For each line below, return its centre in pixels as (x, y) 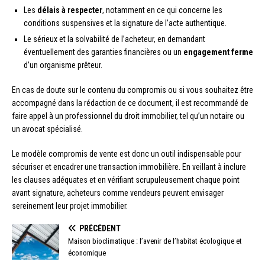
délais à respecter (70, 10)
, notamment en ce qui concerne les (162, 10)
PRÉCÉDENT (100, 228)
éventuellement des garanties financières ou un (104, 52)
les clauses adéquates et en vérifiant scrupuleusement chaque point (126, 180)
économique (87, 253)
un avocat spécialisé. (47, 129)
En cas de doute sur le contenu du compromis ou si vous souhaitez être (132, 90)
